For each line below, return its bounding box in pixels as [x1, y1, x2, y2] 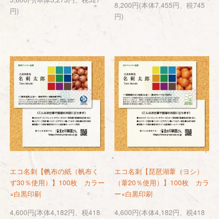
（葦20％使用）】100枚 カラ [114, 177, 209, 187]
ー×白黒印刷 [114, 189, 153, 198]
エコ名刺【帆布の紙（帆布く [10, 166, 99, 176]
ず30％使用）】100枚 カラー [10, 177, 105, 187]
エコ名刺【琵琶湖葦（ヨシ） [114, 166, 203, 176]
